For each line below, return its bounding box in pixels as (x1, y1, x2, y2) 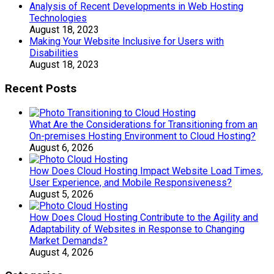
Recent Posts (5, 81, 76, 95)
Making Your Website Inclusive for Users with (29, 35, 224, 48)
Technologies (29, 12, 87, 24)
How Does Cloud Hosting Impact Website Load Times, (29, 165, 263, 177)
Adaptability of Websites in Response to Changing (29, 223, 245, 235)
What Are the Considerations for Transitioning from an (29, 118, 257, 130)
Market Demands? (29, 234, 108, 246)
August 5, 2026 (29, 188, 94, 200)
